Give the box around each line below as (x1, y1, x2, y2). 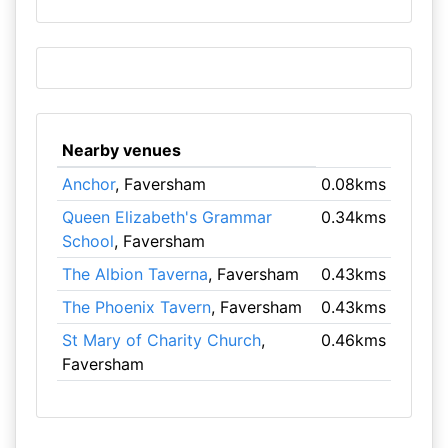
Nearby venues (61, 140, 181, 160)
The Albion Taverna (61, 264, 208, 284)
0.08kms (321, 174, 387, 194)
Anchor (61, 174, 115, 194)
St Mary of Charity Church (61, 330, 261, 350)
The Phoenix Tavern (61, 297, 211, 317)
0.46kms (321, 330, 387, 350)
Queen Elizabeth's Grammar (61, 207, 272, 227)
